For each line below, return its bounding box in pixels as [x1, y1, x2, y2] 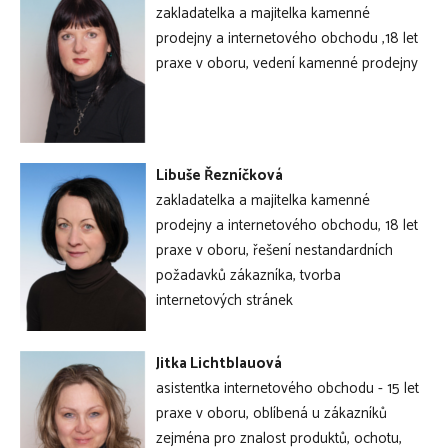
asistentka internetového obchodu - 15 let [156, 375, 419, 401]
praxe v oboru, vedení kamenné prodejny [156, 50, 418, 76]
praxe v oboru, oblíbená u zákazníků [156, 400, 387, 426]
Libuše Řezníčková [156, 162, 283, 188]
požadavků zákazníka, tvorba [156, 262, 341, 288]
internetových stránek [156, 287, 293, 313]
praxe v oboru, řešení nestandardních [156, 237, 393, 263]
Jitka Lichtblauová [156, 350, 282, 376]
